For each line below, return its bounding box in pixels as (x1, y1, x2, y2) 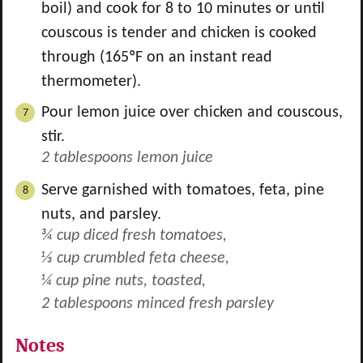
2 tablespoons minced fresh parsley (41, 296, 274, 312)
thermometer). (41, 74, 141, 90)
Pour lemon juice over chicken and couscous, (41, 105, 343, 121)
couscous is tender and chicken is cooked (41, 25, 317, 41)
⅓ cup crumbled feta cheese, (41, 250, 229, 267)
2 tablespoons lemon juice (41, 150, 213, 166)
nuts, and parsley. (41, 207, 161, 223)
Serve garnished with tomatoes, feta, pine (41, 182, 324, 199)
